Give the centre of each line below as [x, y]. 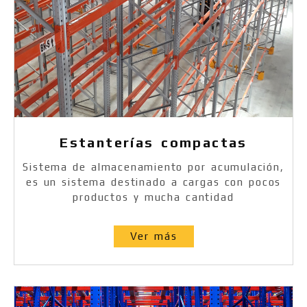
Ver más [153, 236]
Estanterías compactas [153, 143]
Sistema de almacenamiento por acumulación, [153, 167]
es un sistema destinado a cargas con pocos [153, 182]
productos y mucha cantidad [153, 197]
